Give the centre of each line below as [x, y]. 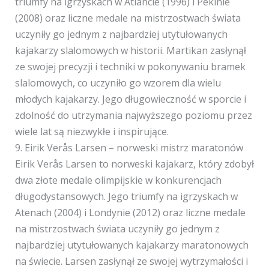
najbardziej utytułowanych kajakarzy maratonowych [131, 245]
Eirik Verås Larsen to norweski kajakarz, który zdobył [134, 164]
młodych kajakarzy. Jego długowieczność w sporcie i [130, 99]
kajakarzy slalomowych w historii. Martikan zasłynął [130, 50]
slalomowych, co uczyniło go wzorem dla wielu [118, 83]
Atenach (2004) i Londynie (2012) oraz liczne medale [130, 213]
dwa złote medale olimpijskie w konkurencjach [118, 180]
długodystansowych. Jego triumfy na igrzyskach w [126, 196]
